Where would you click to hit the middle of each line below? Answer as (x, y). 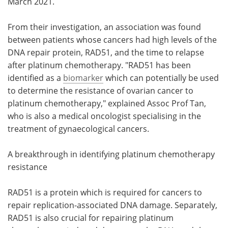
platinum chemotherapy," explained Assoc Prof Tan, (107, 103)
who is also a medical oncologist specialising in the (104, 116)
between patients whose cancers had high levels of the (112, 39)
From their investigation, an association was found (104, 26)
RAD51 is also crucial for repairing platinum (91, 217)
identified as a (35, 77)
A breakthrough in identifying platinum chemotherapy (111, 154)
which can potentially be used (161, 77)
